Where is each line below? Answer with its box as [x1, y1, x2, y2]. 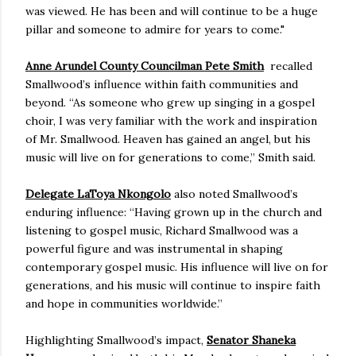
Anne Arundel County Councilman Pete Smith [25, 58, 264, 73]
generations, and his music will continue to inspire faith [25, 277, 320, 292]
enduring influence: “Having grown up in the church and [25, 204, 322, 219]
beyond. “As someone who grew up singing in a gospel [25, 95, 315, 110]
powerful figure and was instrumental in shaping [25, 241, 283, 256]
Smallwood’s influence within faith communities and [25, 76, 298, 91]
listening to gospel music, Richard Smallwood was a [25, 222, 298, 238]
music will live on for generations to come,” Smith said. [25, 149, 315, 164]
